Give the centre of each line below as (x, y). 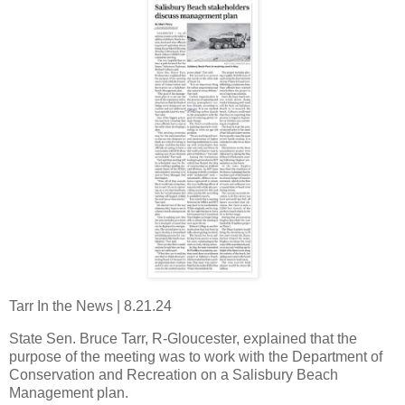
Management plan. (69, 392)
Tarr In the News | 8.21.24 (90, 306)
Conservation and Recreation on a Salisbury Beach (174, 374)
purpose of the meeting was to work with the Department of (196, 356)
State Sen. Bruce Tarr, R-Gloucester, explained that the (183, 338)
